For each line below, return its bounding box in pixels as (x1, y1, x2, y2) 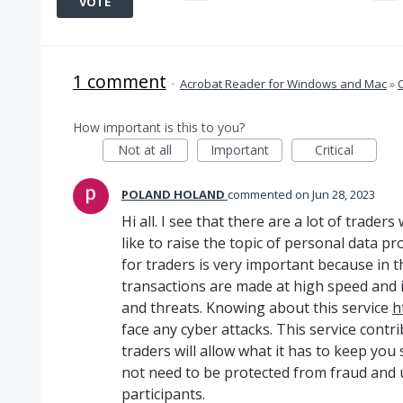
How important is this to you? (72, 119, 245, 136)
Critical (314, 141, 354, 158)
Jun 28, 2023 (311, 186, 375, 202)
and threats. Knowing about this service (121, 298, 392, 318)
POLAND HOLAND (121, 186, 225, 202)
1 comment (72, 69, 166, 94)
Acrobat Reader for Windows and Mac (179, 76, 387, 92)
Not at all (118, 141, 173, 158)
